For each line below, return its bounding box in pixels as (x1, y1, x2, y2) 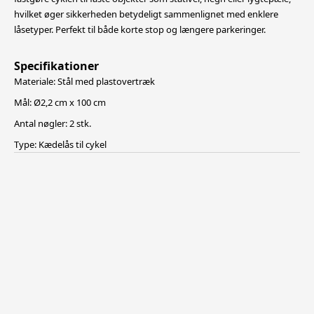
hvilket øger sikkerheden (14, 8, 117, 20)
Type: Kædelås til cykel (14, 138, 107, 151)
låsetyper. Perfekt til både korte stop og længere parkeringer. (14, 23, 266, 36)
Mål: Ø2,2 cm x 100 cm (14, 96, 106, 109)
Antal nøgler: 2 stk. (14, 117, 91, 130)
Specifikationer (14, 58, 99, 74)
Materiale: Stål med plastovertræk (14, 75, 155, 88)
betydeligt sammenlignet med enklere (117, 8, 278, 20)
